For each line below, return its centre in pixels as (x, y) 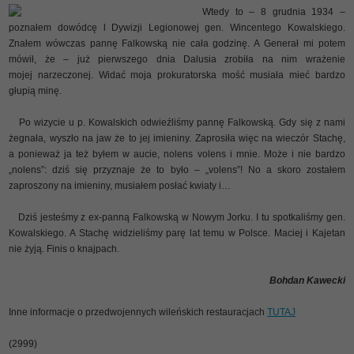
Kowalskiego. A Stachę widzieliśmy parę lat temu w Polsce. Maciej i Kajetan (177, 233)
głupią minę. (36, 90)
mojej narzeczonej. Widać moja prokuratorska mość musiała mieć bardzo (177, 75)
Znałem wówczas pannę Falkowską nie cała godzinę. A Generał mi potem (177, 43)
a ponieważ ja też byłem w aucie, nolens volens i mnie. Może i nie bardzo (177, 154)
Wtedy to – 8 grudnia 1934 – (274, 11)
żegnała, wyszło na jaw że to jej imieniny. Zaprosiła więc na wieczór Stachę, (177, 138)
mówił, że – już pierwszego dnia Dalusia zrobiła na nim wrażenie (177, 59)
